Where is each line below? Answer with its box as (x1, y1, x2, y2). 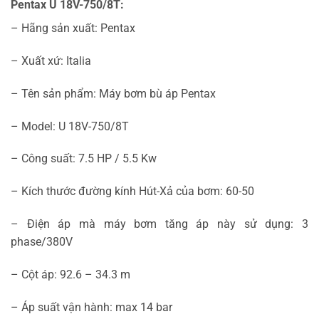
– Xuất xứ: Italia (11, 53, 91, 68)
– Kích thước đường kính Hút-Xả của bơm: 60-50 (11, 184, 254, 199)
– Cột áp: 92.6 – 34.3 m (11, 267, 130, 281)
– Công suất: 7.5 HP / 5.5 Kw (11, 152, 157, 166)
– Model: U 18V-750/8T (11, 119, 129, 133)
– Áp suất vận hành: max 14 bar (11, 300, 172, 314)
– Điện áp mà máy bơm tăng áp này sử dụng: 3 (11, 216, 308, 231)
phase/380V (11, 234, 73, 249)
